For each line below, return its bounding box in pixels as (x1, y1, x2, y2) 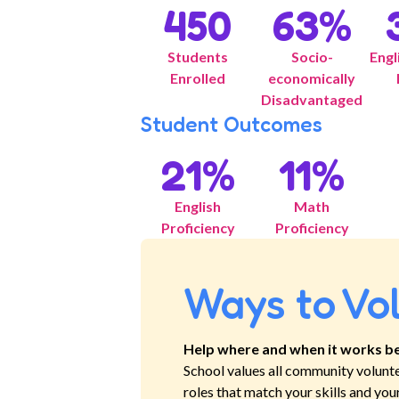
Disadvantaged (261, 91, 363, 108)
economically (268, 69, 356, 86)
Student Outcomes (141, 111, 323, 137)
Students (167, 48, 229, 65)
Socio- (290, 48, 333, 65)
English (175, 198, 222, 215)
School (183, 362, 225, 379)
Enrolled (170, 69, 226, 86)
